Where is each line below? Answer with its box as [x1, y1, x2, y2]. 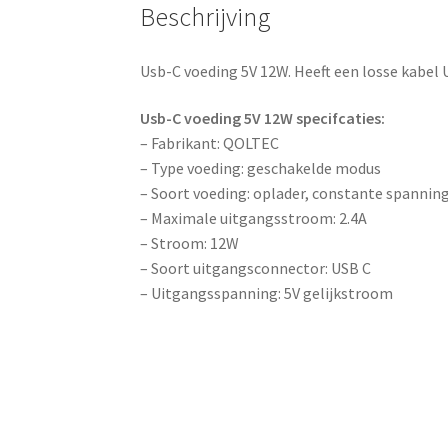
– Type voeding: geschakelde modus [140, 158, 382, 179]
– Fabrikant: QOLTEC [140, 133, 280, 154]
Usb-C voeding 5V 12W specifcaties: [140, 108, 386, 129]
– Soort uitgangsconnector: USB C [140, 258, 372, 279]
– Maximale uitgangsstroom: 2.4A [140, 208, 368, 229]
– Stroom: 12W [140, 233, 240, 254]
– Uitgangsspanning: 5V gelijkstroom [140, 283, 394, 304]
